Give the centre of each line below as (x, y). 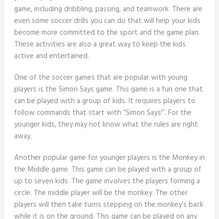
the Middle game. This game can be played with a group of (108, 170)
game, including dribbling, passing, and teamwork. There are (108, 10)
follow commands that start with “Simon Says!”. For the (103, 113)
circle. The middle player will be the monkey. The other (101, 193)
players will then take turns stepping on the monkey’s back (109, 205)
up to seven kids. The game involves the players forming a (107, 182)
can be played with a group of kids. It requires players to (105, 101)
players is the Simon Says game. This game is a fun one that (108, 90)
